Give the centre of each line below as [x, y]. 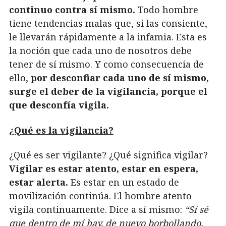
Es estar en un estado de [124, 182]
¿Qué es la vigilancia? [61, 130]
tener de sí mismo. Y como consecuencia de [106, 64]
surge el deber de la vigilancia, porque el [108, 92]
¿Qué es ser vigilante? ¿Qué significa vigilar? [108, 155]
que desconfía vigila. [59, 105]
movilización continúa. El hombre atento [100, 196]
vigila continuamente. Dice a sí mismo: [97, 210]
